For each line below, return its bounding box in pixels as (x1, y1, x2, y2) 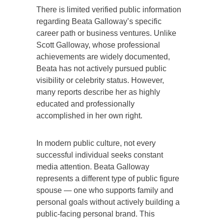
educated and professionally (36, 99, 135, 108)
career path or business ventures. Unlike (36, 28, 176, 37)
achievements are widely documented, (36, 52, 170, 61)
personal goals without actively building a (36, 197, 180, 206)
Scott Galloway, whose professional (36, 40, 160, 49)
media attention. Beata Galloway (36, 162, 149, 171)
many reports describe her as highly (36, 87, 160, 96)
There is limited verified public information (36, 5, 181, 14)
